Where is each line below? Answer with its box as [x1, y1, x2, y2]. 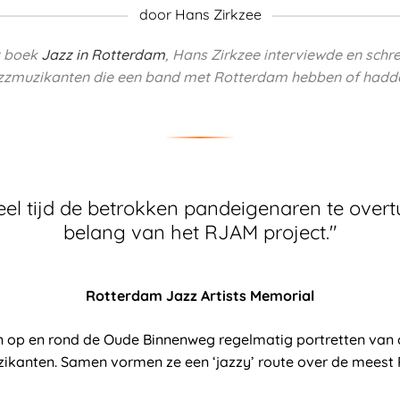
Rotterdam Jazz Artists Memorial [86, 287, 314, 305]
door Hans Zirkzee [138, 5, 262, 24]
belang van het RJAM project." [63, 220, 337, 246]
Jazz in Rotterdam [41, 46, 165, 64]
